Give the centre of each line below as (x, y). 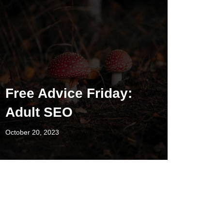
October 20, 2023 (32, 132)
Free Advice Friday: (69, 93)
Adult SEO (39, 112)
